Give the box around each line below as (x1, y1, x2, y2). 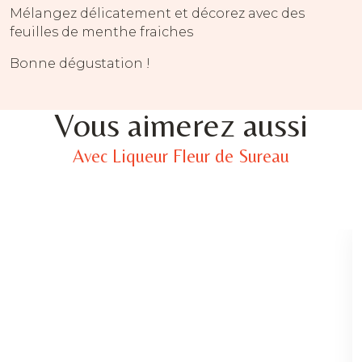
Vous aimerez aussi (54, 105, 308, 145)
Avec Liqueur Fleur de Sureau (73, 145, 289, 167)
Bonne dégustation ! (10, 56, 150, 72)
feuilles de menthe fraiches (10, 24, 193, 40)
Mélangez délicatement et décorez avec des (10, 6, 305, 22)
